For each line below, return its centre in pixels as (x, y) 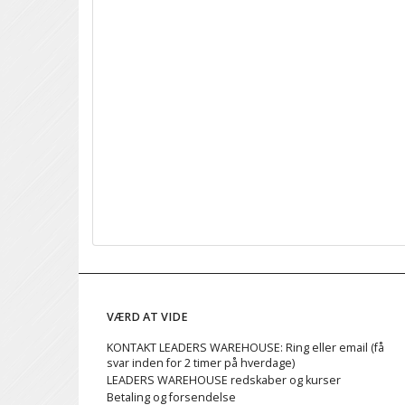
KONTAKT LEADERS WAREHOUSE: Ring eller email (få (245, 348)
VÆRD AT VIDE (147, 317)
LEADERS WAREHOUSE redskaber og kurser (224, 381)
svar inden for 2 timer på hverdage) (201, 363)
